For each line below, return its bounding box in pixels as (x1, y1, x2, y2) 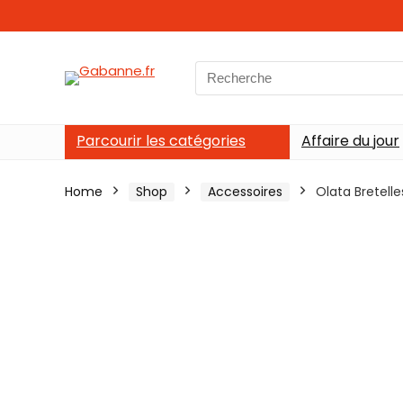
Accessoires (208, 183, 282, 201)
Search (194, 60, 241, 80)
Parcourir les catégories (76, 130, 246, 151)
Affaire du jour (301, 130, 399, 151)
